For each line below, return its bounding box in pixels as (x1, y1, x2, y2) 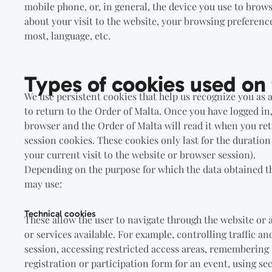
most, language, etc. (24, 29, 111, 42)
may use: (24, 177, 63, 190)
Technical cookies (24, 208, 97, 219)
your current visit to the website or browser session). (24, 148, 256, 161)
